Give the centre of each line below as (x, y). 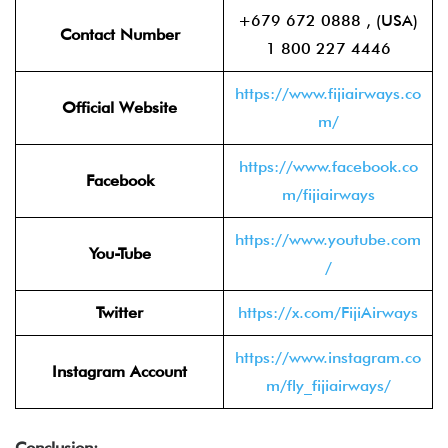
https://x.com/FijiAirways (328, 312)
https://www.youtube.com (328, 239)
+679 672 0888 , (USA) (328, 20)
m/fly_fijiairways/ (328, 385)
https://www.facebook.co (328, 166)
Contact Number (119, 34)
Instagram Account (119, 371)
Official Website (119, 107)
